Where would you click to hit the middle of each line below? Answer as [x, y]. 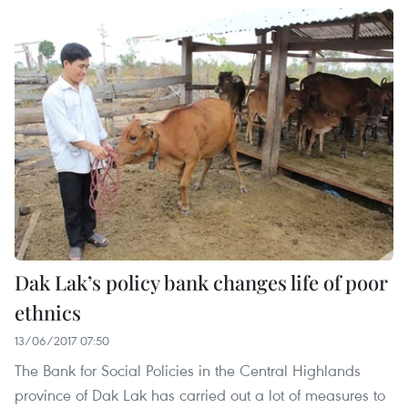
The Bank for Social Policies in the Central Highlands [188, 371]
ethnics [48, 313]
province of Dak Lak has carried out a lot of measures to [200, 395]
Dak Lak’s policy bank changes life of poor [201, 283]
